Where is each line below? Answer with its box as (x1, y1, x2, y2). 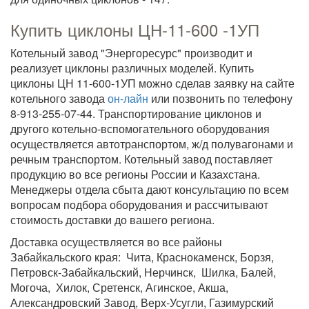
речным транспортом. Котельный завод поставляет (10, 151, 272, 167)
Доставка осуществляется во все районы (10, 234, 222, 250)
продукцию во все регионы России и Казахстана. (10, 166, 260, 182)
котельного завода (10, 90, 108, 106)
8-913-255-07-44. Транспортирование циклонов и (10, 106, 261, 121)
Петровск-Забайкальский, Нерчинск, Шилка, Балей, (10, 264, 279, 280)
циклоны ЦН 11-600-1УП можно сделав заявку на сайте (10, 75, 295, 91)
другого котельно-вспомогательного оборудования (10, 121, 270, 137)
